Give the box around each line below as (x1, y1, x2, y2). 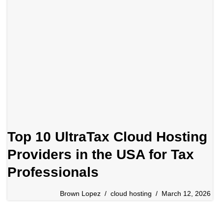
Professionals (7, 165, 99, 180)
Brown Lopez (60, 190, 101, 198)
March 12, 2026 (162, 190, 211, 198)
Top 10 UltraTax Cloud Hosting (7, 129, 207, 145)
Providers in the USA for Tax (7, 147, 194, 163)
